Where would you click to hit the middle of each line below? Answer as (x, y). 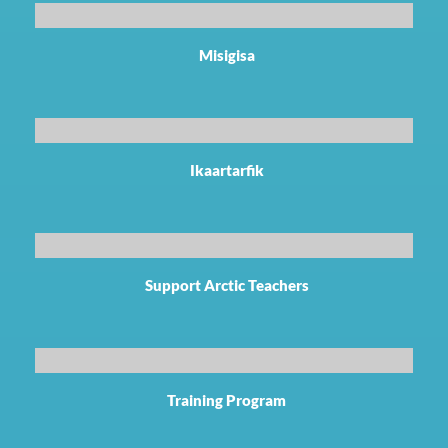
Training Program (226, 399)
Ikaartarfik (226, 169)
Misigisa (226, 54)
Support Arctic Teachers (226, 284)
